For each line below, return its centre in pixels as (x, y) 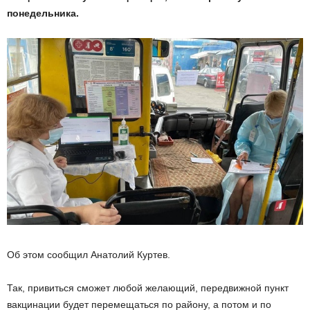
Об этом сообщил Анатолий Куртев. (89, 255)
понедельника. (43, 13)
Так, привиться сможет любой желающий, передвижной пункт (148, 288)
